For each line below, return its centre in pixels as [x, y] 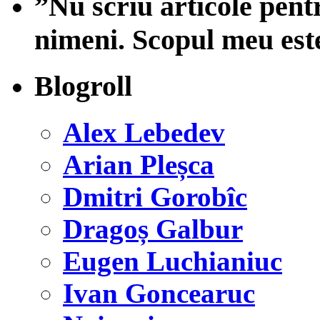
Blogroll [83, 86]
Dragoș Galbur [153, 229]
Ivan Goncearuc [159, 294]
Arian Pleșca [139, 165]
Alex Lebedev [144, 133]
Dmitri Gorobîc [155, 197]
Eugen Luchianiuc [172, 261]
